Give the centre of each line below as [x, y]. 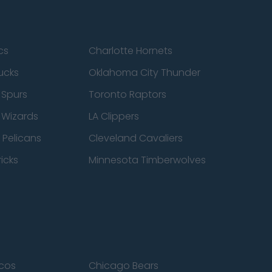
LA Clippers [114, 116]
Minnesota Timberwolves [147, 160]
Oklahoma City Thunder [144, 73]
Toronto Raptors [127, 94]
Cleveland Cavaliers [135, 138]
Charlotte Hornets [130, 51]
